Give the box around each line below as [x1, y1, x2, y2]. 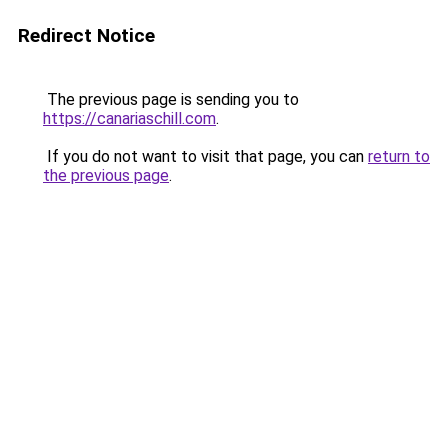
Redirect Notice [18, 24, 155, 47]
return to [368, 147, 430, 166]
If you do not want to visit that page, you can [43, 147, 368, 166]
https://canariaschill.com [43, 109, 216, 128]
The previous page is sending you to [43, 90, 299, 109]
